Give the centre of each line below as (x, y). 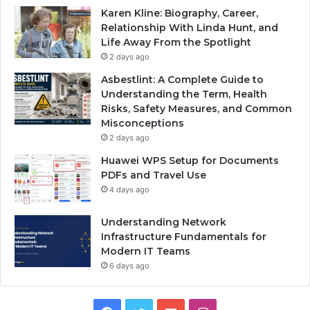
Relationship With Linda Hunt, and (190, 28)
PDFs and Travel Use (154, 175)
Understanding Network (164, 222)
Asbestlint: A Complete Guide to (182, 80)
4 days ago (129, 190)
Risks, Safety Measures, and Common (197, 109)
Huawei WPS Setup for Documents (190, 161)
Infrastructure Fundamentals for (184, 237)
